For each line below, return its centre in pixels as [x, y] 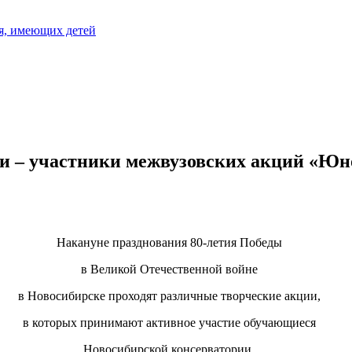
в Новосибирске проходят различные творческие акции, [169, 295]
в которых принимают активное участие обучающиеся [169, 322]
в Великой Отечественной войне [169, 269]
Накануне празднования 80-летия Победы [169, 242]
